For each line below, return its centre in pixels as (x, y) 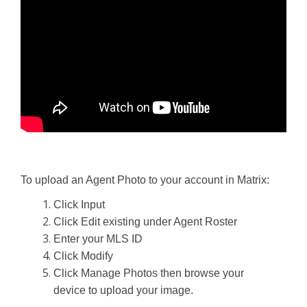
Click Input (79, 205)
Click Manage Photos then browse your (149, 273)
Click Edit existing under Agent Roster (145, 222)
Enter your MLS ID (98, 239)
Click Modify (83, 256)
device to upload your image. (123, 290)
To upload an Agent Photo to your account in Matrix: (145, 180)
